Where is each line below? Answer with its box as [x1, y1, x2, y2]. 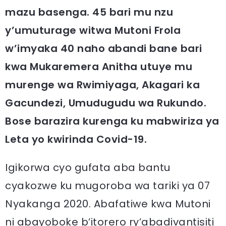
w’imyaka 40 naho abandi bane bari [5, 41, 202, 55]
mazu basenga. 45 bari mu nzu [5, 5, 173, 19]
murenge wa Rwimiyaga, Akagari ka [5, 78, 200, 92]
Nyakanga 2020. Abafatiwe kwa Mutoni [5, 197, 211, 211]
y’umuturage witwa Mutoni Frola [5, 23, 181, 37]
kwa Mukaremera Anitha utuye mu [5, 60, 192, 74]
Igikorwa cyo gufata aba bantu [5, 160, 171, 175]
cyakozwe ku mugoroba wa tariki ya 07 [5, 179, 210, 193]
